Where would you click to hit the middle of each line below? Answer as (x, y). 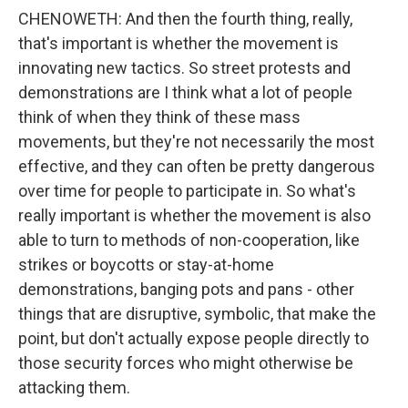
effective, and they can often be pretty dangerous (197, 166)
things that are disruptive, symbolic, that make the (197, 314)
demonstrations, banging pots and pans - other (186, 289)
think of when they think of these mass (159, 117)
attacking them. (74, 388)
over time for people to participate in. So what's (187, 191)
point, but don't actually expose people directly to (194, 338)
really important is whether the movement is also (194, 215)
